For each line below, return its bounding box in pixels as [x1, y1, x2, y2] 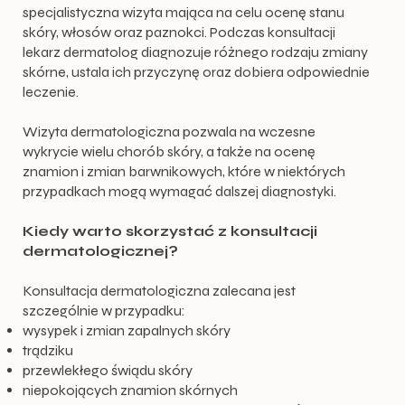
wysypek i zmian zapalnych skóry [23, 321, 231, 339]
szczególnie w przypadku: [23, 301, 186, 319]
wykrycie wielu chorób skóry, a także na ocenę [23, 142, 316, 160]
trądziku [23, 341, 74, 359]
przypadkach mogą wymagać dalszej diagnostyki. [23, 182, 337, 200]
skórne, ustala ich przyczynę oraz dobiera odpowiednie [23, 62, 371, 80]
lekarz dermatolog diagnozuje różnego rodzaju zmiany [23, 42, 369, 61]
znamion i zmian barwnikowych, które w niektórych [23, 162, 346, 180]
